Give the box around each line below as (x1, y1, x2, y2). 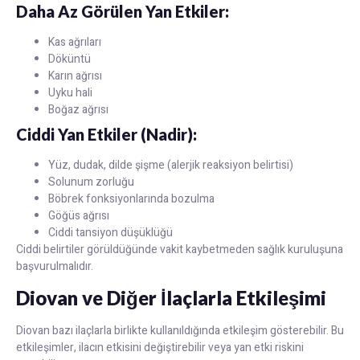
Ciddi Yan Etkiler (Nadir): (16, 125, 197, 145)
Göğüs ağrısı (48, 207, 109, 225)
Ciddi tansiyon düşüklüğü (48, 224, 173, 242)
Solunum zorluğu (48, 174, 134, 191)
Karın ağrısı (48, 67, 102, 85)
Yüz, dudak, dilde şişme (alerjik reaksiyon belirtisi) (48, 157, 293, 174)
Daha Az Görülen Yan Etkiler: (16, 2, 229, 22)
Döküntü (48, 51, 91, 68)
